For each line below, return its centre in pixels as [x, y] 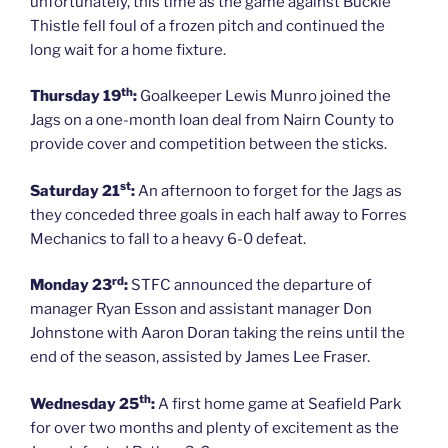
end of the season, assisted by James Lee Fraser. [200, 357]
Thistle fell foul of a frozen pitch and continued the [207, 25]
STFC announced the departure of [250, 285]
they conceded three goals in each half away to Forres [218, 214]
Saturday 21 [75, 190]
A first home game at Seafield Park [278, 403]
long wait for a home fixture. [128, 49]
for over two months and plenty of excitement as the [214, 427]
